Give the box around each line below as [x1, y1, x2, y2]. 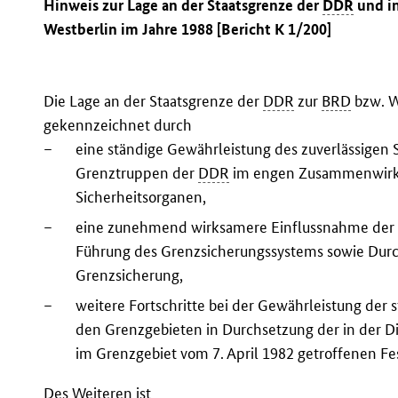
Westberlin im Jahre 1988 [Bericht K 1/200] [44, 20, 332, 39]
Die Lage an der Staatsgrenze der [44, 92, 264, 111]
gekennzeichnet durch [44, 115, 193, 135]
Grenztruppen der [76, 163, 199, 183]
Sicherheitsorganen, [76, 187, 207, 207]
